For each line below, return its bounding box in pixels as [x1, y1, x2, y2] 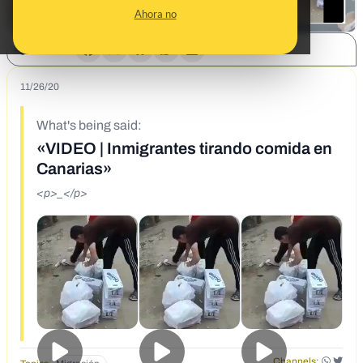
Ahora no [134, 7, 177, 20]
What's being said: [36, 118, 142, 133]
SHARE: [25, 44, 62, 56]
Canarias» [36, 160, 112, 178]
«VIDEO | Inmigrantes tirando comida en [36, 139, 332, 158]
